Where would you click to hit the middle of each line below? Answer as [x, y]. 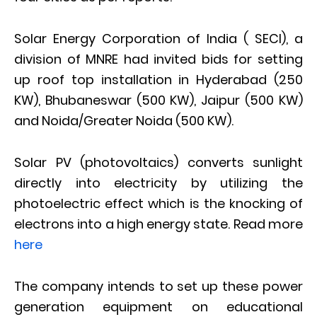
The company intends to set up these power [158, 286]
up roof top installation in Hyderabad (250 [158, 80]
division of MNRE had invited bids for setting [158, 59]
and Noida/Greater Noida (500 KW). [124, 121]
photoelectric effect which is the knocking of [158, 203]
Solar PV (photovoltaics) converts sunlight [158, 162]
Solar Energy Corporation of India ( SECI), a [158, 39]
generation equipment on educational [158, 307]
